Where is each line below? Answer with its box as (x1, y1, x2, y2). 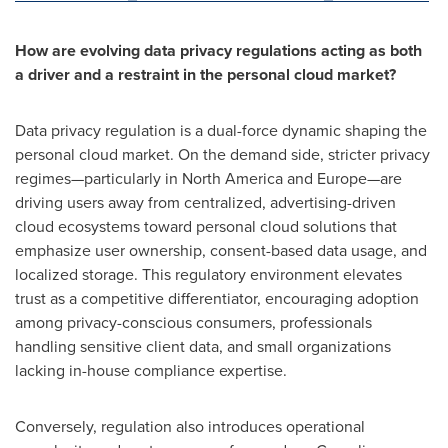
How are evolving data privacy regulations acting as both (15, 38, 422, 62)
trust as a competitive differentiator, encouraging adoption (15, 286, 419, 310)
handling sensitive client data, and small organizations (15, 334, 391, 358)
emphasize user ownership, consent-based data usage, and (15, 238, 427, 262)
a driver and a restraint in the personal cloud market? (15, 62, 396, 86)
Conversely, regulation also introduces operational (15, 414, 365, 438)
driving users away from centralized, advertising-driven (15, 190, 396, 214)
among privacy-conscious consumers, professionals (15, 310, 372, 334)
